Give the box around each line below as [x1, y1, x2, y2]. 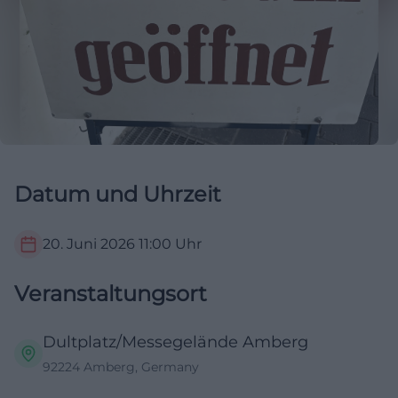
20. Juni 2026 [43, 235, 135, 253]
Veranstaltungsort [14, 281, 207, 307]
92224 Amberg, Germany [43, 359, 199, 376]
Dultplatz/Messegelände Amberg [43, 332, 308, 353]
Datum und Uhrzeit [14, 181, 221, 208]
